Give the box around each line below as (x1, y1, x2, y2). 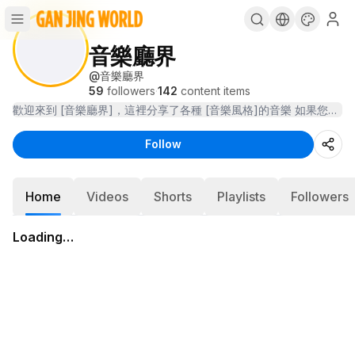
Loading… (13, 229, 74, 245)
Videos (86, 189, 128, 204)
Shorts (154, 189, 192, 204)
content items (181, 84, 250, 97)
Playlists (217, 189, 265, 204)
